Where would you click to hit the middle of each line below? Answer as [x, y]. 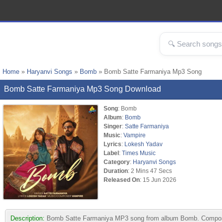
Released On [122, 180]
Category [117, 162]
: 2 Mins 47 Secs [150, 171]
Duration [116, 171]
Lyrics [112, 144]
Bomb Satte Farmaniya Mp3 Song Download [83, 89]
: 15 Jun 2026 [158, 180]
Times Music [139, 153]
